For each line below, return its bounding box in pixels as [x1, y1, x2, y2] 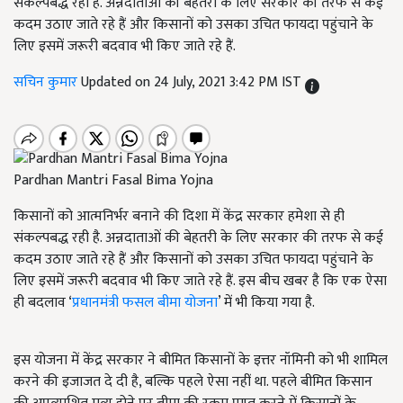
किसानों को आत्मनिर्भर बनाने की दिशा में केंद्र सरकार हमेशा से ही [13, 204, 345, 229]
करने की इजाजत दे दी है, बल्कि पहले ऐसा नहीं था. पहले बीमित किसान [13, 370, 372, 395]
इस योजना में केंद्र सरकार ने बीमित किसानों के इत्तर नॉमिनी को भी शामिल [13, 348, 388, 373]
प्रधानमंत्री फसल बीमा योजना [72, 291, 218, 316]
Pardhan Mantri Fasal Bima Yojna [13, 168, 213, 193]
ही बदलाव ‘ [13, 291, 72, 316]
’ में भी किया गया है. [218, 291, 315, 316]
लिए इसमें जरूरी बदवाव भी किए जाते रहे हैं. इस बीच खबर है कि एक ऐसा [13, 269, 387, 294]
